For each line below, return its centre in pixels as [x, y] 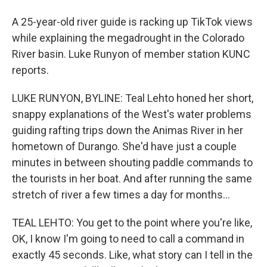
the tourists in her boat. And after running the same [132, 178]
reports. [30, 70]
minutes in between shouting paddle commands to [132, 162]
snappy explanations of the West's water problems [132, 114]
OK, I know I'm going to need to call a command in [128, 239]
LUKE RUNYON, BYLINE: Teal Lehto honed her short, [133, 98]
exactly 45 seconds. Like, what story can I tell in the [132, 255]
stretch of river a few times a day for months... [121, 195]
